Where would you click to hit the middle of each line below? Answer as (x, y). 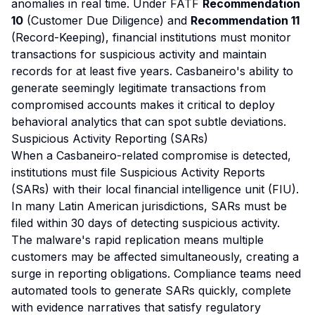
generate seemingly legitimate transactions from (139, 88)
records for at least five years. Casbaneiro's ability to (152, 71)
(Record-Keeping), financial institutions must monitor (151, 37)
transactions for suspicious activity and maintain (139, 54)
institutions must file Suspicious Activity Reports (138, 172)
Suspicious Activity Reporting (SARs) (110, 139)
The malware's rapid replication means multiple (137, 240)
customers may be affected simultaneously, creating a (155, 257)
